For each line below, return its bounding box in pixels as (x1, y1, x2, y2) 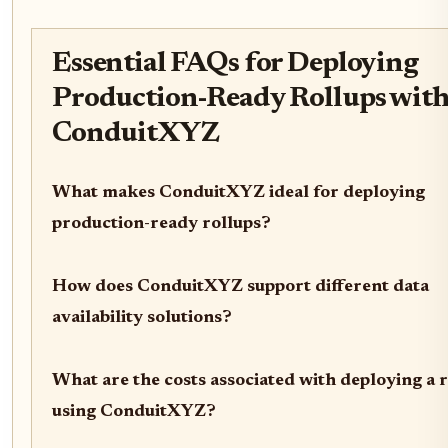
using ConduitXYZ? (52, 402, 216, 421)
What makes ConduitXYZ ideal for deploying (52, 183, 425, 202)
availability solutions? (52, 308, 232, 327)
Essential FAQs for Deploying (52, 49, 418, 79)
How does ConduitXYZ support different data (52, 277, 429, 296)
